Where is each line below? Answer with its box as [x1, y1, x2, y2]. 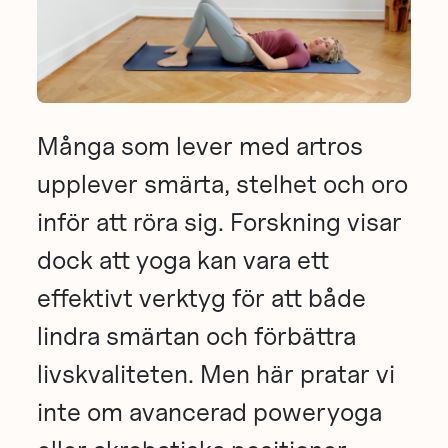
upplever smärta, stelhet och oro [37, 167, 409, 200]
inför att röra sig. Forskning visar [37, 205, 403, 238]
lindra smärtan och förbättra [37, 319, 357, 352]
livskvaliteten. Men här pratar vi [37, 357, 396, 390]
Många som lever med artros [37, 129, 364, 162]
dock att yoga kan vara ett [37, 243, 330, 276]
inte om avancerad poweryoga [37, 395, 383, 428]
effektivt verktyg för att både [37, 281, 367, 314]
